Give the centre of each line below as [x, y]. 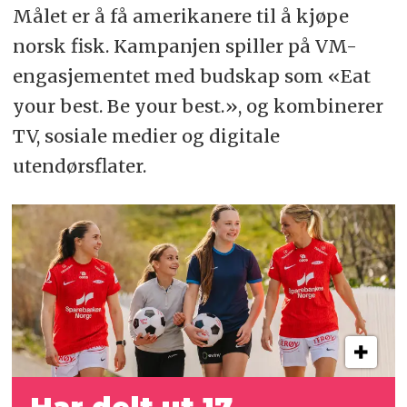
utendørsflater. [79, 166]
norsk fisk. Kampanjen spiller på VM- [184, 46]
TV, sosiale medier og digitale [146, 136]
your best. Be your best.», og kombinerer [198, 106]
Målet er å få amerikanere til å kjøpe [180, 16]
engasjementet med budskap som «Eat [191, 76]
